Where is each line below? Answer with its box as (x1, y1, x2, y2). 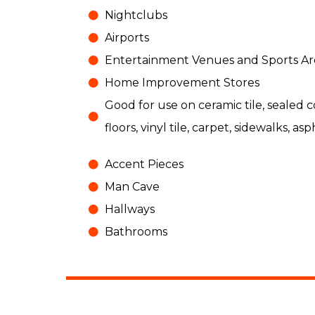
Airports (104, 30, 149, 44)
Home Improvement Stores (104, 75, 259, 89)
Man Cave (104, 179, 160, 193)
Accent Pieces (104, 157, 184, 171)
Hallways (104, 202, 155, 216)
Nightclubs (104, 8, 167, 22)
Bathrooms (104, 224, 167, 238)
